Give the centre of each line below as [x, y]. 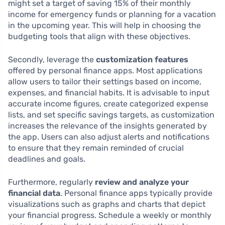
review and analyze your [142, 182]
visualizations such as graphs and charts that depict [107, 204]
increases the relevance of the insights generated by [107, 126]
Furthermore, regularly [51, 182]
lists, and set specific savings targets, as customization [111, 115]
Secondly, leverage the [52, 60]
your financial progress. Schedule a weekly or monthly [110, 215]
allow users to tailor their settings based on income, [105, 82]
